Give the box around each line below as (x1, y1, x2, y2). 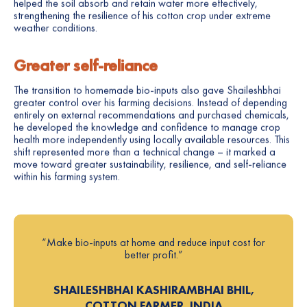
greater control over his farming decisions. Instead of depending (14, 95, 287, 110)
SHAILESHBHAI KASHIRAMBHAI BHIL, (53, 282, 254, 298)
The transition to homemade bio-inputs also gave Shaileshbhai (14, 83, 281, 98)
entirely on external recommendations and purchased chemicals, (14, 108, 289, 123)
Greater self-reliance (14, 55, 158, 77)
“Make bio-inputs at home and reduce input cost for (42, 235, 265, 250)
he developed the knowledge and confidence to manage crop (14, 120, 280, 135)
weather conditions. (14, 21, 97, 36)
